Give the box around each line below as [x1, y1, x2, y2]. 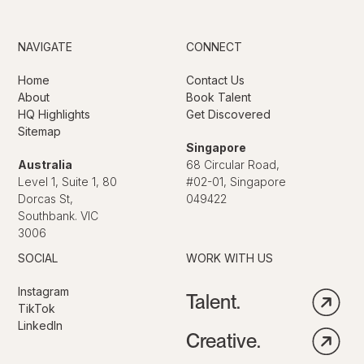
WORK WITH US [186, 250, 273, 265]
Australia [18, 157, 73, 171]
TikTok [18, 301, 56, 315]
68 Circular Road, [186, 157, 279, 171]
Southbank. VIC [18, 208, 99, 223]
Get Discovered [186, 106, 271, 121]
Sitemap [18, 123, 62, 138]
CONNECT [186, 39, 242, 54]
